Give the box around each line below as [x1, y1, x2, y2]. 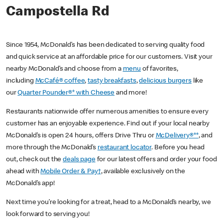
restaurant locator [97, 144, 152, 152]
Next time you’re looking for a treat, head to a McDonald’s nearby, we [6, 199, 211, 207]
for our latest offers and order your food [95, 156, 217, 164]
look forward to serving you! [6, 211, 90, 219]
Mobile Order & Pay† [40, 168, 101, 176]
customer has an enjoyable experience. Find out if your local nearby [6, 120, 210, 128]
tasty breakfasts [88, 78, 136, 85]
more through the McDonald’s [6, 144, 98, 152]
